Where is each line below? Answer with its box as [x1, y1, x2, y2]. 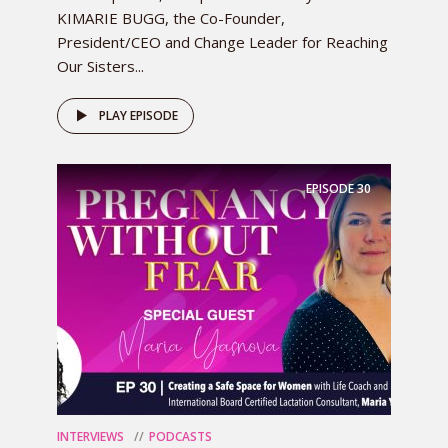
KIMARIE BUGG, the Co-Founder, [57, 7, 285, 28]
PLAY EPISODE [99, 106, 178, 124]
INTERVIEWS [57, 427, 124, 445]
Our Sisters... [57, 55, 144, 76]
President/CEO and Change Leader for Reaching [57, 31, 388, 52]
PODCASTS [149, 427, 212, 445]
